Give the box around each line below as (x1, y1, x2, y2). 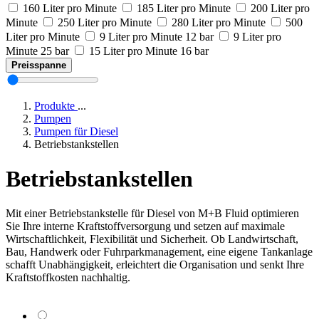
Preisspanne (11, 59, 66, 70)
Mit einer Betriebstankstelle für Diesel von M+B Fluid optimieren (6, 207, 299, 220)
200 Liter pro (251, 1, 310, 14)
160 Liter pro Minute (23, 1, 117, 14)
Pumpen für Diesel (34, 125, 118, 137)
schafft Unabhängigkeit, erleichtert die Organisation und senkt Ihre (6, 258, 304, 271)
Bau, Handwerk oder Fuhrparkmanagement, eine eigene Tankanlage (6, 246, 313, 258)
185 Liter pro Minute (137, 1, 231, 14)
